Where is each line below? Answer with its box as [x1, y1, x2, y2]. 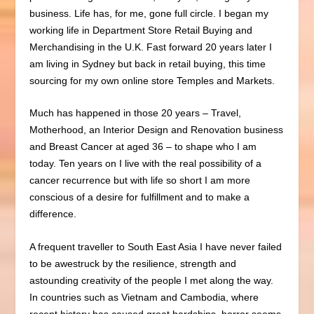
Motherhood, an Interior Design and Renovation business [29, 124, 284, 136]
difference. [29, 208, 77, 220]
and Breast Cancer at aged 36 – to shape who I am [29, 141, 257, 153]
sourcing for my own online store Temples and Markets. [29, 74, 275, 86]
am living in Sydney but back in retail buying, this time [29, 57, 266, 69]
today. [29, 158, 60, 170]
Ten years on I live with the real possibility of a [59, 158, 262, 170]
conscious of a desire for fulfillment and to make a [29, 191, 250, 203]
